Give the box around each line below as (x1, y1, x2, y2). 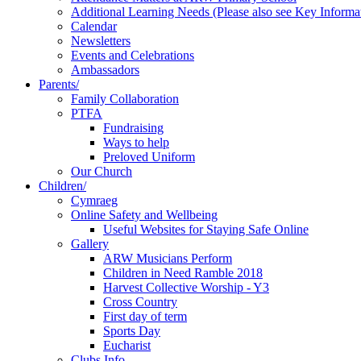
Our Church (71, 164, 132, 179)
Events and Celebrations (71, 48, 194, 63)
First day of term (103, 309, 187, 324)
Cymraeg (71, 193, 118, 208)
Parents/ (39, 77, 79, 92)
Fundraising (103, 121, 164, 135)
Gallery (71, 237, 109, 251)
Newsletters (71, 34, 131, 48)
